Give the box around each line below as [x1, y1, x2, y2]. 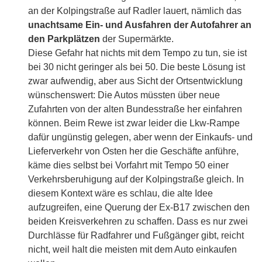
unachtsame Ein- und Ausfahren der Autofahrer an [28, 20, 251, 30]
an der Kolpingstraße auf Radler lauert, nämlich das [28, 6, 242, 16]
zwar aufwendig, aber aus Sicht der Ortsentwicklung [28, 76, 243, 87]
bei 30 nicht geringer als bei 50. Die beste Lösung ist [28, 62, 245, 73]
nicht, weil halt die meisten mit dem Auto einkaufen [28, 244, 237, 255]
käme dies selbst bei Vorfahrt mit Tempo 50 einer [28, 160, 229, 171]
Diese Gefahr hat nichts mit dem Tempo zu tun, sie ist [28, 48, 247, 58]
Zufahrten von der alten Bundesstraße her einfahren [28, 104, 242, 115]
